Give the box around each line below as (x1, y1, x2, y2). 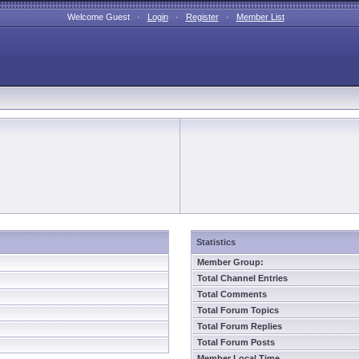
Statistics (196, 237, 236, 247)
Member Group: (197, 257, 264, 267)
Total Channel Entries (197, 273, 288, 283)
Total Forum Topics (197, 305, 279, 315)
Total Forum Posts (197, 337, 275, 347)
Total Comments (197, 289, 267, 299)
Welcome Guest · (67, 12, 147, 22)
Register (185, 12, 219, 22)
